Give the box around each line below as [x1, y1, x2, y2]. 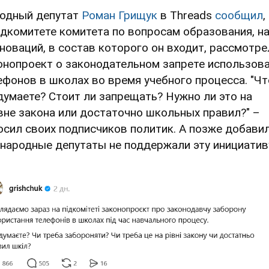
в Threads [157, 8, 215, 22]
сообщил [215, 8, 263, 22]
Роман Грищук [82, 8, 157, 22]
